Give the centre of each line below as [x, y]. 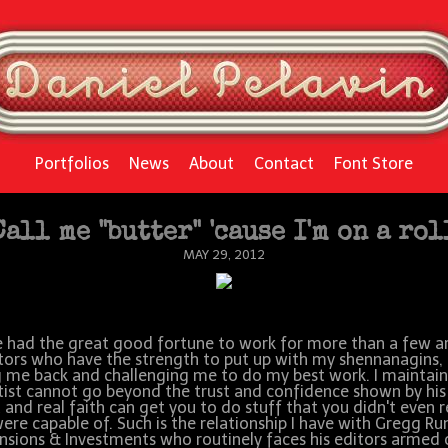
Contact [284, 163]
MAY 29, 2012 [224, 254]
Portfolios [72, 163]
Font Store [373, 163]
